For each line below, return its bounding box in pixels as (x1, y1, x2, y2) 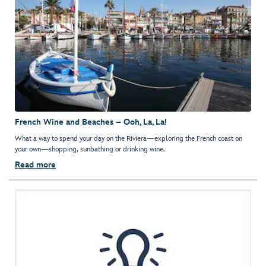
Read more (15, 160, 56, 170)
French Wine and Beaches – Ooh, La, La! (15, 117, 167, 128)
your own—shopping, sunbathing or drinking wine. (15, 145, 165, 154)
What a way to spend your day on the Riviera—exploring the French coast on (15, 134, 242, 144)
